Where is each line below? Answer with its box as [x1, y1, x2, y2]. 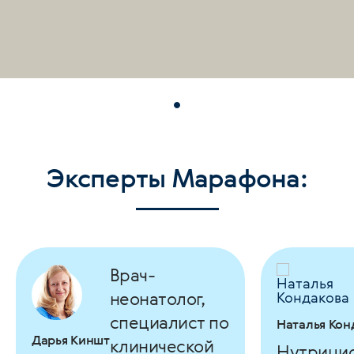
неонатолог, [109, 287, 205, 310]
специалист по [109, 311, 229, 333]
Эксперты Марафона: [47, 160, 307, 194]
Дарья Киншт [32, 331, 110, 348]
